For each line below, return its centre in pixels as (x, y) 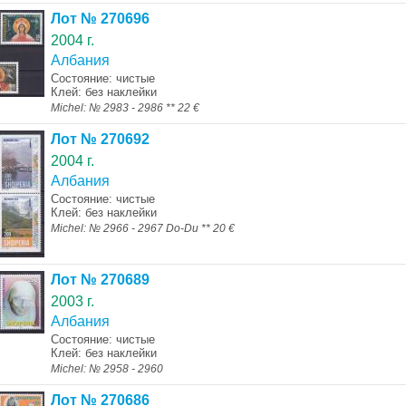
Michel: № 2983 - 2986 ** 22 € (125, 108)
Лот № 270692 (100, 139)
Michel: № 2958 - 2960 (106, 369)
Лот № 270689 (100, 280)
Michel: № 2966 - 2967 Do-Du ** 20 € (142, 228)
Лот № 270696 (100, 19)
